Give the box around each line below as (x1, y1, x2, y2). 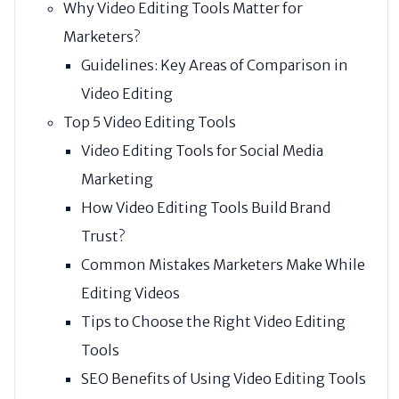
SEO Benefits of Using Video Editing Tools (81, 369, 366, 387)
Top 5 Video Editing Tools (63, 112, 236, 131)
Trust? (81, 226, 125, 245)
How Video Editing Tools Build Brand (81, 198, 330, 216)
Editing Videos (81, 283, 180, 302)
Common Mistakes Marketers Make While (81, 255, 365, 273)
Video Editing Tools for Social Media (81, 141, 323, 159)
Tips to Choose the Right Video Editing (81, 312, 346, 330)
